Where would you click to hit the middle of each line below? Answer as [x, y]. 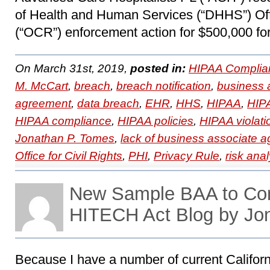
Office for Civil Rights [69, 156]
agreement [43, 103]
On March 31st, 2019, [73, 68]
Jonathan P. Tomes [65, 138]
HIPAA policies [155, 121]
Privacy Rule [187, 156]
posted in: [158, 68]
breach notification [164, 86]
